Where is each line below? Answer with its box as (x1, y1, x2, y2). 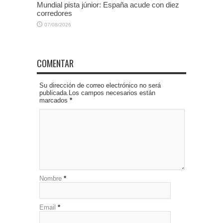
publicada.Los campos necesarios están (39, 89, 155, 97)
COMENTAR (37, 56, 74, 70)
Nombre (39, 174, 62, 182)
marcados (39, 96, 70, 104)
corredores (37, 8, 72, 17)
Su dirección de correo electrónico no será (39, 81, 161, 89)
